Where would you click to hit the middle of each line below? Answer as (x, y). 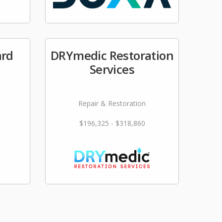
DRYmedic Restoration (112, 55)
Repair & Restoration (112, 103)
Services (112, 69)
